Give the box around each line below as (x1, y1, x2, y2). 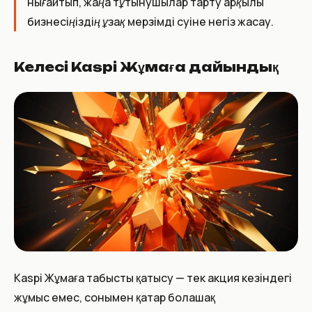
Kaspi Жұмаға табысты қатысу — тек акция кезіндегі (14, 270, 292, 286)
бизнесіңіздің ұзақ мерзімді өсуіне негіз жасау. (27, 13, 274, 29)
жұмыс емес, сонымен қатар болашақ (14, 290, 215, 305)
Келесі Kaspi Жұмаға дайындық (14, 58, 279, 75)
